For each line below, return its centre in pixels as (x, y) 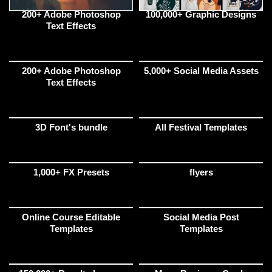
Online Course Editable (71, 217)
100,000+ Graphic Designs (201, 15)
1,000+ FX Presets (71, 172)
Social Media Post (201, 217)
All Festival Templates (201, 127)
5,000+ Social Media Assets (201, 71)
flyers (201, 172)
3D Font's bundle (71, 127)
